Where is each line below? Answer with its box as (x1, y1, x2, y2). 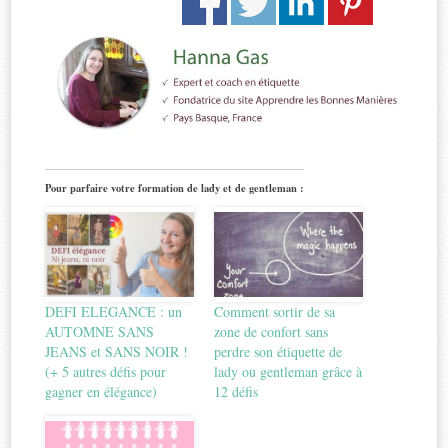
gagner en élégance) (45, 381, 158, 401)
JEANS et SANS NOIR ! (45, 341, 189, 361)
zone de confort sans (214, 321, 328, 341)
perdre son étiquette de (214, 341, 342, 361)
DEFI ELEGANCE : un (45, 301, 183, 321)
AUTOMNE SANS (45, 321, 155, 341)
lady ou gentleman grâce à (214, 361, 362, 381)
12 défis (214, 381, 258, 401)
